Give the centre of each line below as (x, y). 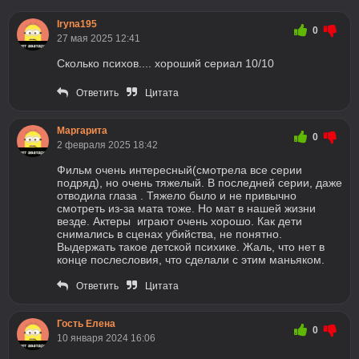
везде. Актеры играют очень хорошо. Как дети (179, 221)
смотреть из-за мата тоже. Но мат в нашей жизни (186, 208)
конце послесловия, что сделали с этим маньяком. (191, 260)
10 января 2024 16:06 (106, 338)
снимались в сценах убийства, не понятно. (169, 234)
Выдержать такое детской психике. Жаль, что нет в (191, 247)
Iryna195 (77, 24)
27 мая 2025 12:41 (99, 38)
